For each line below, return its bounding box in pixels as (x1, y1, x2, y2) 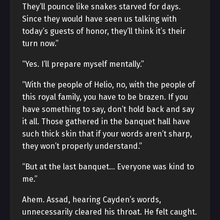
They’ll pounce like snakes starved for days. (22, 2, 181, 11)
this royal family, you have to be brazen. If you (22, 92, 188, 102)
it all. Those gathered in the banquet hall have (22, 117, 190, 126)
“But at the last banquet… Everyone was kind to (22, 162, 194, 171)
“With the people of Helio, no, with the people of (22, 80, 195, 89)
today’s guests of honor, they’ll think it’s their (22, 27, 186, 36)
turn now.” (22, 39, 58, 48)
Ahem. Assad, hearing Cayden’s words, (22, 195, 161, 204)
